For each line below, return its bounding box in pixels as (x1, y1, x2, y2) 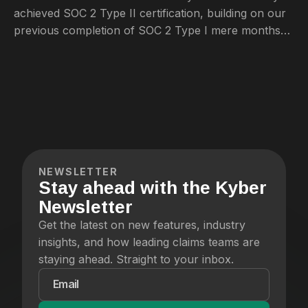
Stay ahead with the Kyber (38, 177, 267, 198)
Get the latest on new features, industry (38, 217, 245, 232)
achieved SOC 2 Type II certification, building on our (14, 5, 286, 20)
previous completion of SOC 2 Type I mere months (14, 23, 280, 37)
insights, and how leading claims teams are (38, 234, 260, 249)
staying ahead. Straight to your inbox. (38, 252, 234, 266)
